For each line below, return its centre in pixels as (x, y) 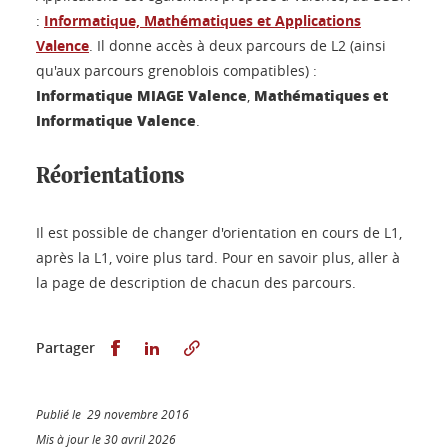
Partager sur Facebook (201, 346)
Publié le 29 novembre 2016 (112, 414)
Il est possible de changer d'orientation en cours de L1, (219, 232)
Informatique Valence (116, 120)
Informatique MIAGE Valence (141, 95)
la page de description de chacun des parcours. (196, 282)
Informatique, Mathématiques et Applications (202, 20)
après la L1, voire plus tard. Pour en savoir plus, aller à (218, 257)
